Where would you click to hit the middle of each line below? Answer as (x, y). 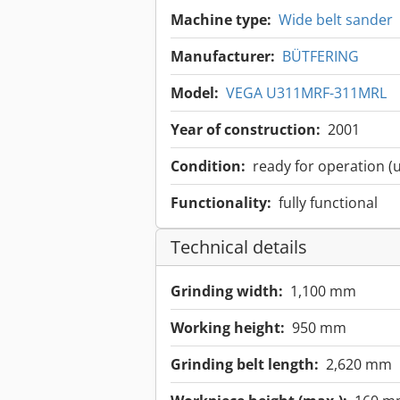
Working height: (228, 328)
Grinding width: (227, 292)
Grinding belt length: (245, 365)
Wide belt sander (336, 20)
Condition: (208, 167)
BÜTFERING (321, 57)
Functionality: (221, 203)
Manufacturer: (223, 57)
